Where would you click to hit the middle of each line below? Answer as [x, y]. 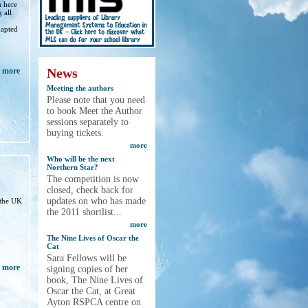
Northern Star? [73, 167]
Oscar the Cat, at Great [91, 291]
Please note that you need [96, 100]
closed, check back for [90, 190]
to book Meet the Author [95, 111]
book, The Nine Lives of [95, 280]
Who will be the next [81, 159]
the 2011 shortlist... [84, 212]
